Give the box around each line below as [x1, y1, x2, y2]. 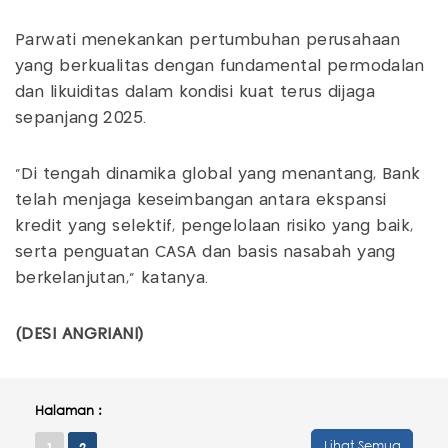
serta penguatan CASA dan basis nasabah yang [15, 245, 396, 261]
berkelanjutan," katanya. [15, 271, 209, 287]
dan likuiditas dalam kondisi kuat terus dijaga [15, 85, 376, 101]
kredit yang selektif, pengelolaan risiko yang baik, [15, 219, 414, 235]
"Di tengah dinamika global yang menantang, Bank [15, 167, 421, 183]
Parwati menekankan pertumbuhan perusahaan [15, 33, 401, 49]
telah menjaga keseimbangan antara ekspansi [15, 193, 387, 209]
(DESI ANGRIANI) [15, 327, 144, 343]
